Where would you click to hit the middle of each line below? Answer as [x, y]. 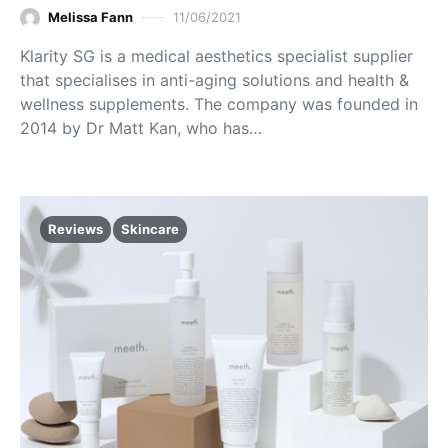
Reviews [75, 228]
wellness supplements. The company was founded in [219, 103]
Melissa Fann [90, 17]
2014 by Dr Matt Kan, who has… [141, 127]
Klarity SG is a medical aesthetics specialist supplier [216, 55]
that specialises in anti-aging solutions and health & [214, 79]
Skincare [150, 228]
